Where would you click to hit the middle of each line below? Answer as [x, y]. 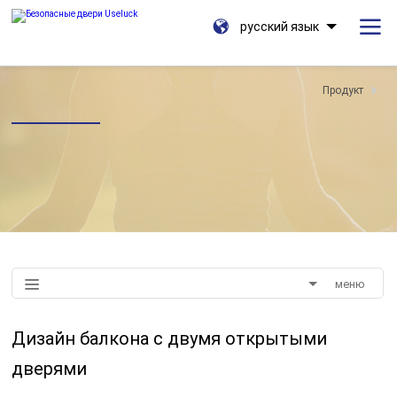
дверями [50, 368]
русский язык [279, 27]
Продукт [343, 90]
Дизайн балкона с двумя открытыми [170, 338]
